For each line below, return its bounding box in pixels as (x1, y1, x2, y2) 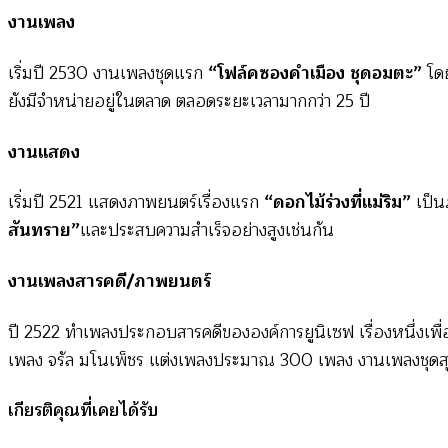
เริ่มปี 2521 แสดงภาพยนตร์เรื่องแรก (8, 188, 264, 218)
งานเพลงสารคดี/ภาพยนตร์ (8, 266, 211, 296)
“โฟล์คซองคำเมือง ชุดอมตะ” (203, 59, 422, 89)
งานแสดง (8, 137, 80, 167)
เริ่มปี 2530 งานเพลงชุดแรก (8, 59, 203, 89)
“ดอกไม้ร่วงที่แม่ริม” (264, 188, 416, 218)
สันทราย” (8, 216, 80, 246)
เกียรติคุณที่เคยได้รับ (8, 396, 158, 426)
